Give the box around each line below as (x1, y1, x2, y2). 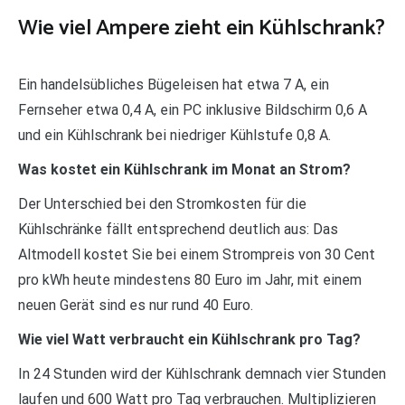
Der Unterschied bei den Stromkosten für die (18, 194, 306, 212)
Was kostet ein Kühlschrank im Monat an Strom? (18, 160, 351, 178)
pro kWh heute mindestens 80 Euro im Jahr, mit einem (18, 270, 362, 288)
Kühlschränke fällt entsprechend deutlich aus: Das (18, 220, 338, 238)
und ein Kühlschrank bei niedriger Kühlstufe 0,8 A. (18, 126, 331, 144)
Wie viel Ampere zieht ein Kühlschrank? (18, 10, 385, 46)
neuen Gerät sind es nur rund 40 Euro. (18, 296, 253, 314)
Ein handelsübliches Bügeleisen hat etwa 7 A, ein (18, 75, 329, 93)
